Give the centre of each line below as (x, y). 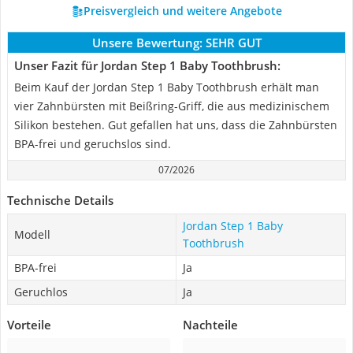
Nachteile (210, 325)
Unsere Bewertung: (147, 43)
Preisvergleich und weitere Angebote (182, 11)
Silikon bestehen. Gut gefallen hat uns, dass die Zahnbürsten (176, 125)
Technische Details (60, 200)
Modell (32, 234)
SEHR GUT (233, 43)
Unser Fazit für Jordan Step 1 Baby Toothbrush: (147, 65)
